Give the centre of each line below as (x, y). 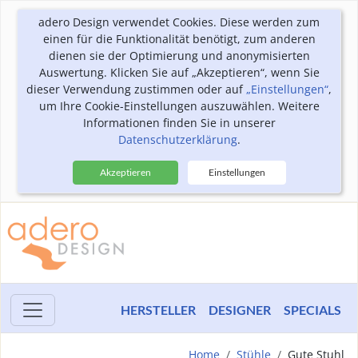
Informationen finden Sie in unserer (179, 123)
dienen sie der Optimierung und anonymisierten (179, 56)
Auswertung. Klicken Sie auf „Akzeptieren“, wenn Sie (179, 72)
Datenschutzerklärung (177, 139)
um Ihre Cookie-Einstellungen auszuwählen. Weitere (179, 106)
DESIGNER (240, 310)
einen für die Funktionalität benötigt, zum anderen (179, 39)
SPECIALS (312, 310)
